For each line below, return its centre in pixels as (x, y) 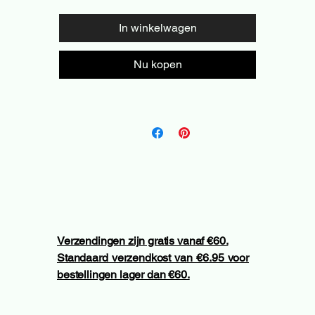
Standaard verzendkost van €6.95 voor (153, 257)
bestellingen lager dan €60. (123, 274)
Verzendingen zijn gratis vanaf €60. (143, 240)
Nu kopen (157, 64)
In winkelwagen (157, 27)
